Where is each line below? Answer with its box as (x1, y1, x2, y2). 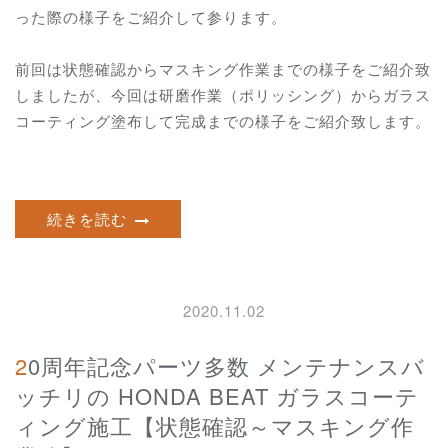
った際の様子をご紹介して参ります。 (15, 5, 287, 27)
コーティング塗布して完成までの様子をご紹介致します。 (15, 110, 431, 132)
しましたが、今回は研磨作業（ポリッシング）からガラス (15, 84, 431, 106)
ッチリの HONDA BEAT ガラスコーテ (15, 379, 419, 411)
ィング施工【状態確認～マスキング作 (15, 409, 414, 441)
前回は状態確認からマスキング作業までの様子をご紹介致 (15, 58, 431, 80)
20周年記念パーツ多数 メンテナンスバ (15, 349, 28, 381)
